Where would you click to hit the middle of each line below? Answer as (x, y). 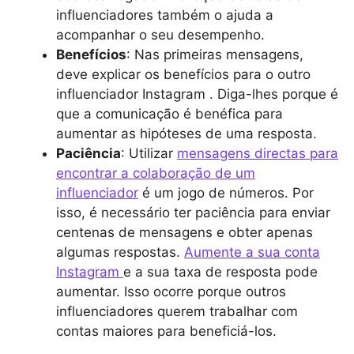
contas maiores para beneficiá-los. (168, 331)
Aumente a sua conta (252, 252)
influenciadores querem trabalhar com (177, 311)
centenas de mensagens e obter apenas (185, 232)
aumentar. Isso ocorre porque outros (171, 292)
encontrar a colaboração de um (156, 173)
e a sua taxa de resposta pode (220, 272)
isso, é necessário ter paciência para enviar (193, 213)
